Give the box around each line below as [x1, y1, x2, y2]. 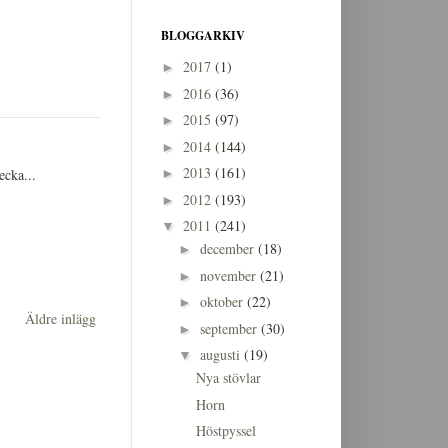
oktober [199, 292, 247, 312]
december [199, 239, 258, 259]
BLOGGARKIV [161, 26, 245, 44]
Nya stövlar [195, 368, 261, 388]
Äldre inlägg [25, 309, 96, 329]
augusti [199, 345, 244, 365]
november [199, 265, 260, 285]
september [199, 318, 261, 338]
